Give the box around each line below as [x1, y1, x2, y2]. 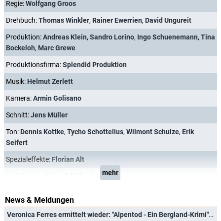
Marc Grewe [38, 44, 75, 52]
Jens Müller [31, 111, 68, 119]
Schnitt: [6, 111, 31, 119]
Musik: [6, 77, 27, 85]
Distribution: [6, 172, 44, 180]
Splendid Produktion [63, 61, 127, 69]
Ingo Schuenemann [137, 33, 198, 41]
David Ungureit [145, 16, 191, 24]
